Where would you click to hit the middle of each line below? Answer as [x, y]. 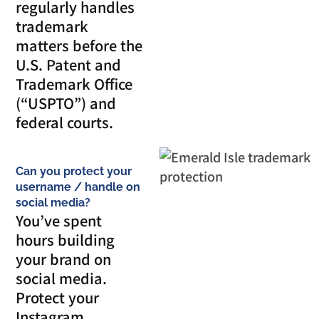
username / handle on [78, 187]
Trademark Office [74, 83]
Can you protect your [74, 171]
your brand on [64, 258]
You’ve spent [59, 220]
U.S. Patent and [69, 64]
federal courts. [65, 122]
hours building [66, 239]
